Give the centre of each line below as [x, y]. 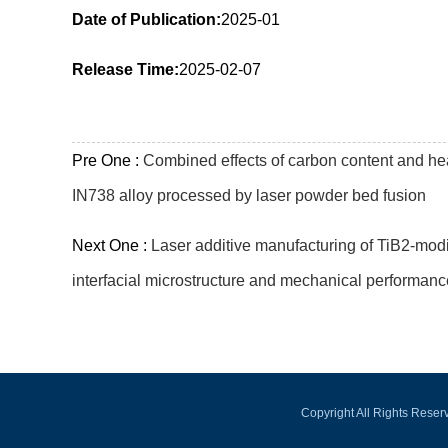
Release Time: [125, 69]
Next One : [111, 245]
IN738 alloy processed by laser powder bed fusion [249, 195]
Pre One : [107, 160]
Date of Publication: [146, 19]
